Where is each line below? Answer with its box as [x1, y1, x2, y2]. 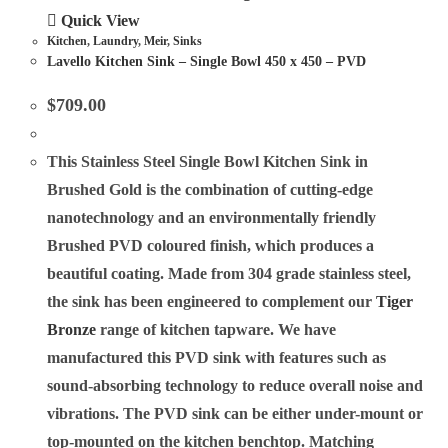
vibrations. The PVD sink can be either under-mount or [47, 404, 424, 422]
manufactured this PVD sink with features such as [47, 348, 387, 366]
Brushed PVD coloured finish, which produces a [47, 236, 375, 254]
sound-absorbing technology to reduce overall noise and [47, 376, 424, 394]
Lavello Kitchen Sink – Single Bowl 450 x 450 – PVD [47, 53, 367, 69]
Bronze [47, 320, 97, 338]
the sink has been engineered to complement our [47, 292, 377, 310]
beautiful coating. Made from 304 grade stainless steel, [47, 264, 412, 282]
